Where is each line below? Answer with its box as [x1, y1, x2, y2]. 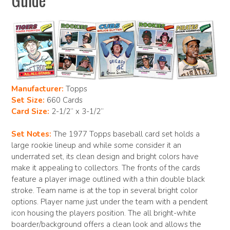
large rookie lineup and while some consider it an [11, 140, 181, 151]
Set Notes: [11, 129, 51, 140]
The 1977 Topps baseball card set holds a [51, 129, 200, 140]
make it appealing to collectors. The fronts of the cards [11, 163, 200, 174]
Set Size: [11, 94, 45, 105]
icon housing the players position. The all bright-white [11, 208, 196, 219]
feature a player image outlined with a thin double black [11, 174, 205, 185]
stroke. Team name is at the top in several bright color [11, 185, 198, 196]
